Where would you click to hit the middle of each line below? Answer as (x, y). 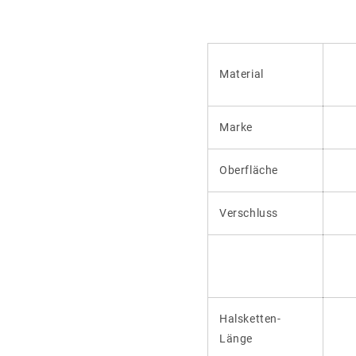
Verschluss (260, 213)
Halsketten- (250, 318)
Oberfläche (249, 170)
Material (242, 74)
